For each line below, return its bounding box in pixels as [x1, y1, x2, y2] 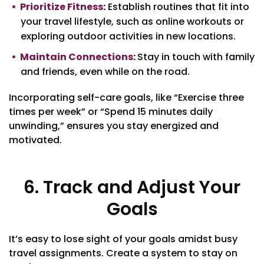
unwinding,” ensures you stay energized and [9, 119, 219, 133]
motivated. [9, 133, 64, 147]
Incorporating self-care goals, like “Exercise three [9, 91, 244, 105]
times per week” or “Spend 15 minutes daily [9, 105, 213, 119]
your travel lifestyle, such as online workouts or [21, 15, 244, 29]
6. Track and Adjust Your [24, 175, 240, 200]
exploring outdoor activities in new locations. [21, 29, 238, 44]
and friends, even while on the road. [21, 65, 192, 79]
